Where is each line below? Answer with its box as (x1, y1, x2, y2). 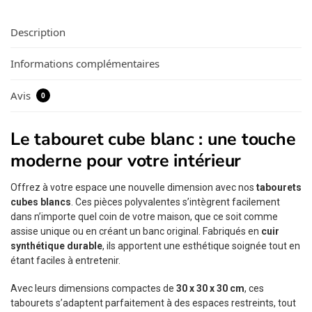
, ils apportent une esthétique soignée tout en (102, 240, 300, 251)
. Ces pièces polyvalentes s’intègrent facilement (71, 196, 280, 208)
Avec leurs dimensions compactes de (10, 283, 176, 295)
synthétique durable (10, 240, 102, 251)
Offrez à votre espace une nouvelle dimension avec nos (10, 181, 256, 193)
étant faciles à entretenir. (10, 254, 120, 266)
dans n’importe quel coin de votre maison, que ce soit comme (10, 210, 278, 222)
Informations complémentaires (10, 56, 159, 71)
